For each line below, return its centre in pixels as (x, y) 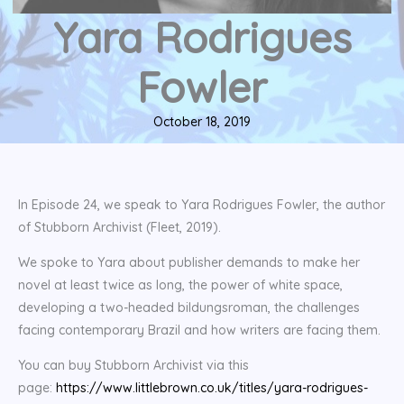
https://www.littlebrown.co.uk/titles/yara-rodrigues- (212, 388)
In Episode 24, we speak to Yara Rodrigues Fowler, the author (202, 205)
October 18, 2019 (202, 122)
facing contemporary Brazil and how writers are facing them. (199, 331)
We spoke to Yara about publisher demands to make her (189, 263)
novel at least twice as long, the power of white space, (180, 285)
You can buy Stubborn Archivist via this (133, 366)
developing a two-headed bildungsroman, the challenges (189, 308)
